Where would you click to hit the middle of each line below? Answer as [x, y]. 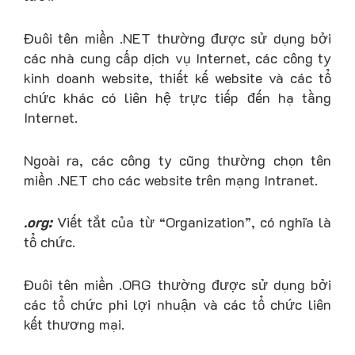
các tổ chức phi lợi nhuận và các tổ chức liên [177, 305]
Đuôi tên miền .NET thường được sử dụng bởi [177, 38]
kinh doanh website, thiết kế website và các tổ [177, 77]
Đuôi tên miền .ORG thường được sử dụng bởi [177, 285]
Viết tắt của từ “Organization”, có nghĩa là [192, 222]
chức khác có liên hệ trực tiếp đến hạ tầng [177, 97]
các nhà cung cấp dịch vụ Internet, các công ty [177, 57]
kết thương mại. [74, 324]
